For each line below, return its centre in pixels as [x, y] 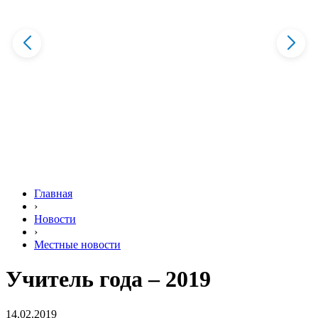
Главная [53, 193]
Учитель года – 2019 [108, 279]
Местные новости [77, 245]
